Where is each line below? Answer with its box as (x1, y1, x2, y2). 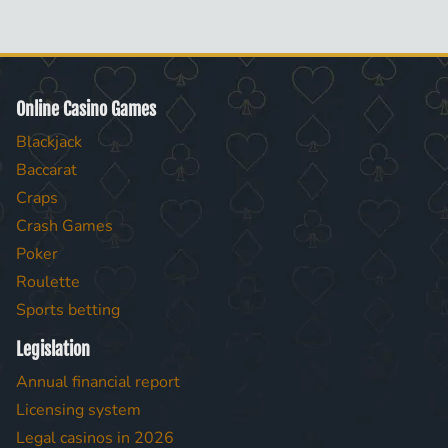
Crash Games (16, 215, 113, 238)
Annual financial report (16, 371, 180, 394)
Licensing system (16, 399, 141, 422)
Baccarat (16, 159, 77, 182)
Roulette (16, 271, 80, 294)
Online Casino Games (16, 98, 156, 121)
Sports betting (16, 299, 120, 322)
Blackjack (16, 131, 82, 154)
